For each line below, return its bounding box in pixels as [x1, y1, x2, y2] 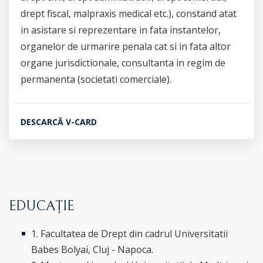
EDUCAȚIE [9, 197, 74, 214]
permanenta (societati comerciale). [21, 72, 171, 86]
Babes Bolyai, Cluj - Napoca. [31, 242, 154, 256]
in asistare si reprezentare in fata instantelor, [21, 23, 221, 36]
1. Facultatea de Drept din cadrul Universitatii [31, 227, 228, 240]
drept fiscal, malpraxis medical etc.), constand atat [21, 6, 237, 20]
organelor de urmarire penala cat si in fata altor [21, 39, 231, 53]
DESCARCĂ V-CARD [21, 116, 97, 127]
